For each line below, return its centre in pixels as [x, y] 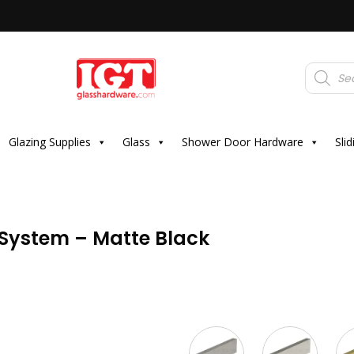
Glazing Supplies [49, 142]
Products [327, 67]
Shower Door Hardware [242, 142]
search [322, 77]
